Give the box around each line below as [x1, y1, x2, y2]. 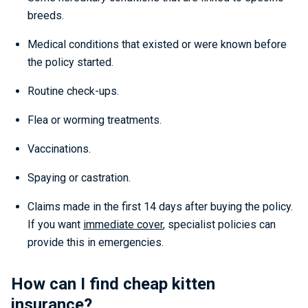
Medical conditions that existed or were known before [27, 38, 287, 51]
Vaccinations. [27, 142, 91, 155]
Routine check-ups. [27, 85, 119, 98]
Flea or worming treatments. [27, 113, 164, 126]
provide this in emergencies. [27, 236, 169, 249]
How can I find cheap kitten [11, 274, 215, 294]
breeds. [27, 9, 67, 22]
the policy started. [27, 56, 113, 69]
